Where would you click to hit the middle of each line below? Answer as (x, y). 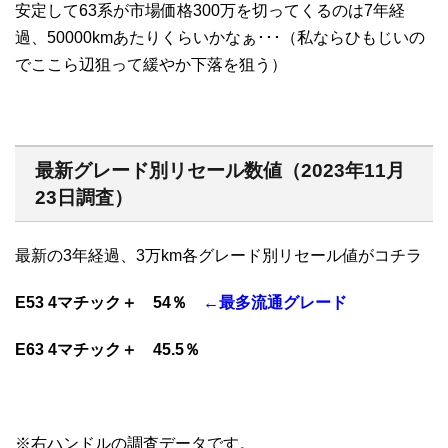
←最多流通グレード (275, 303)
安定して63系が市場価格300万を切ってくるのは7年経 (210, 11)
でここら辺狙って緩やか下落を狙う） (151, 65)
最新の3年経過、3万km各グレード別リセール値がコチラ (218, 256)
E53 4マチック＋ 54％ (109, 303)
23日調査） (84, 198)
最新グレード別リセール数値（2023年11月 (220, 171)
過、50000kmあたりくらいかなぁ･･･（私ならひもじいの (220, 38)
